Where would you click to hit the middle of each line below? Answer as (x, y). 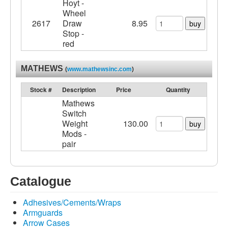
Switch (74, 113)
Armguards (43, 212)
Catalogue (41, 181)
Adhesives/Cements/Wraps (72, 202)
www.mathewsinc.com (99, 69)
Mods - (74, 134)
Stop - (73, 33)
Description (79, 90)
